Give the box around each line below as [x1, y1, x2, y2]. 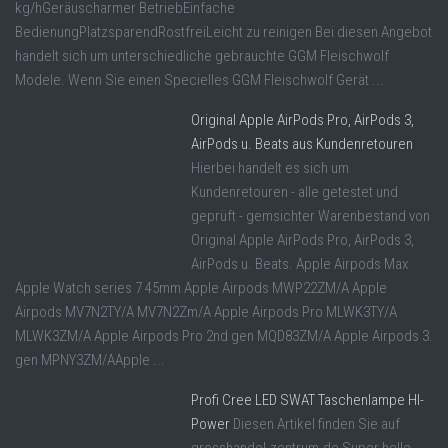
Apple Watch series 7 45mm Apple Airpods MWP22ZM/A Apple [15, 279, 387, 298]
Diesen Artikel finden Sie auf [233, 415, 400, 434]
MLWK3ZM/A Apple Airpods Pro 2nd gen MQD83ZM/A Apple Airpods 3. [15, 327, 433, 346]
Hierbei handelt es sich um [191, 159, 349, 178]
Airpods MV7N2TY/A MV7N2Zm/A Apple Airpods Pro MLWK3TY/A [15, 303, 397, 322]
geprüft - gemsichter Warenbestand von [191, 207, 430, 226]
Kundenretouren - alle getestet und [191, 183, 398, 202]
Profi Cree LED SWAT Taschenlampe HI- [191, 391, 424, 410]
